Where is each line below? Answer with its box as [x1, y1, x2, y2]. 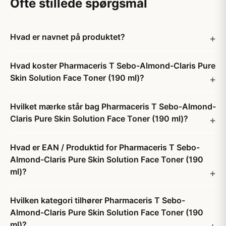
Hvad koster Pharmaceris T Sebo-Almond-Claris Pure [10, 61, 215, 71]
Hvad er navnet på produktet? [10, 32, 125, 42]
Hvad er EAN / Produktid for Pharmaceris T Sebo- [10, 142, 200, 152]
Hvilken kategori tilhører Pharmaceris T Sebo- [10, 195, 185, 205]
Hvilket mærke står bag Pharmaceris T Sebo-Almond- [10, 101, 216, 111]
